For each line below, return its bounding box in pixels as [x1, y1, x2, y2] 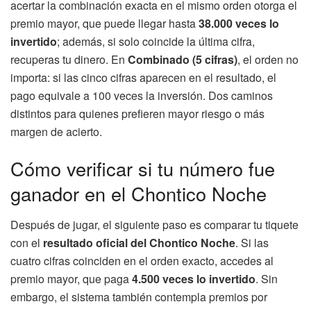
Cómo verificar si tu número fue [10, 155, 275, 183]
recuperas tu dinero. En [10, 51, 128, 67]
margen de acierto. [10, 123, 102, 140]
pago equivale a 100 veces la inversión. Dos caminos [10, 87, 273, 103]
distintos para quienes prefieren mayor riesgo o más [10, 105, 264, 121]
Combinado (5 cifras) [128, 51, 237, 67]
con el [10, 234, 43, 251]
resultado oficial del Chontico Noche [43, 234, 235, 251]
